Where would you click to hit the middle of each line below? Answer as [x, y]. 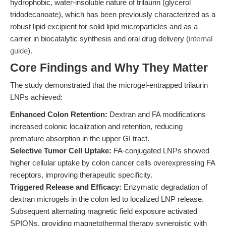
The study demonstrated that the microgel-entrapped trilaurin [109, 85]
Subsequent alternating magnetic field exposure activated [104, 211]
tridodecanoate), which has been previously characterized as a [113, 14]
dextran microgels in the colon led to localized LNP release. [107, 199]
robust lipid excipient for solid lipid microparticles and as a [104, 26]
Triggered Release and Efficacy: [66, 187]
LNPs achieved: [36, 97]
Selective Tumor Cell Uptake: [61, 151]
